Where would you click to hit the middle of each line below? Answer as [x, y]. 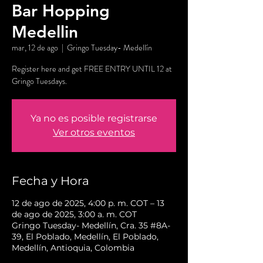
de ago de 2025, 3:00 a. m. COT [74, 215]
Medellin [45, 32]
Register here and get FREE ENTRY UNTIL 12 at [92, 69]
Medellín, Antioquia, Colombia [73, 248]
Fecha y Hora [50, 181]
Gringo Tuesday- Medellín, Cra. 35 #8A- [91, 226]
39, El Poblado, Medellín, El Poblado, [85, 237]
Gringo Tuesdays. [39, 81]
